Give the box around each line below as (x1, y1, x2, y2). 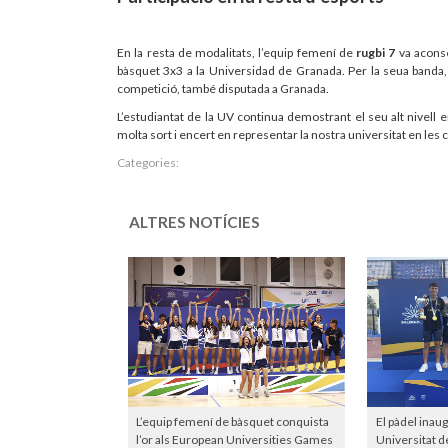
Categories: (117, 154, 179, 170)
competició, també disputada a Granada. (117, 80, 329, 96)
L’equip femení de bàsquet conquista (136, 413, 330, 429)
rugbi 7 (356, 44, 396, 60)
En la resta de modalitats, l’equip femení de (117, 44, 357, 60)
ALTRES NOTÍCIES (129, 212, 260, 231)
